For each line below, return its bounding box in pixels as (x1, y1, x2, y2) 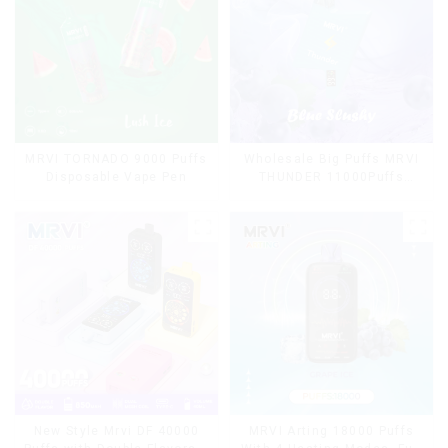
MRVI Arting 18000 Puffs (248, 424, 415, 439)
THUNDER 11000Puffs (259, 170, 404, 185)
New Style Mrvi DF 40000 (33, 424, 200, 439)
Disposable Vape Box (260, 188, 403, 203)
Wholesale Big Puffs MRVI (243, 152, 420, 167)
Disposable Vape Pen (45, 170, 187, 185)
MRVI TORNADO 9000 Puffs (25, 152, 208, 167)
